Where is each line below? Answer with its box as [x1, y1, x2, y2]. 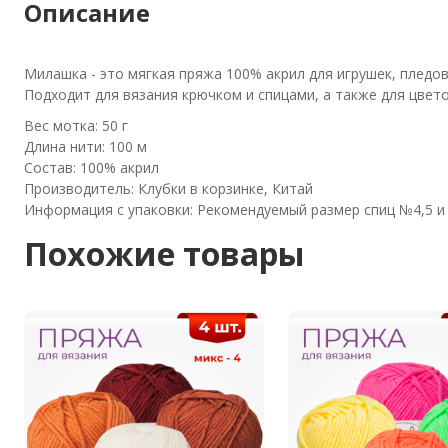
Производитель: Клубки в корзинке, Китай [24, 179, 313, 198]
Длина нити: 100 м [24, 137, 147, 156]
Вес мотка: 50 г [24, 116, 128, 135]
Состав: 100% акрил [24, 158, 159, 177]
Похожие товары [24, 232, 305, 275]
